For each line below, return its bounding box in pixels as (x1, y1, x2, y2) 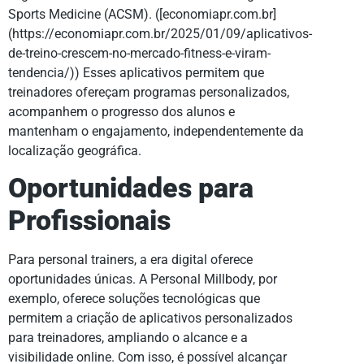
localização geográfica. (8, 143, 141, 159)
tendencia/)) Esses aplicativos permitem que (8, 65, 264, 81)
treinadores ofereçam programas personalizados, (8, 84, 289, 101)
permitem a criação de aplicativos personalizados (8, 310, 292, 327)
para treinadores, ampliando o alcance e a (8, 330, 248, 346)
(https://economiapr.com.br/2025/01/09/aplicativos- (8, 26, 312, 42)
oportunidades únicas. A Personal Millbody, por (8, 271, 277, 288)
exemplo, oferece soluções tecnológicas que (8, 291, 260, 307)
